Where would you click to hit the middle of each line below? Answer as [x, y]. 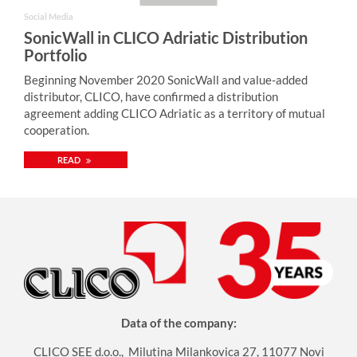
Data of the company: [178, 322]
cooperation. [57, 129]
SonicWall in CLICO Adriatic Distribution [166, 37]
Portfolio [55, 55]
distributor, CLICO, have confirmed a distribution [151, 96]
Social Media [49, 16]
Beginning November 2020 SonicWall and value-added [166, 79]
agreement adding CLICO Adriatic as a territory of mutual [175, 113]
